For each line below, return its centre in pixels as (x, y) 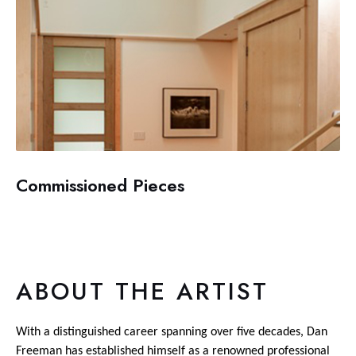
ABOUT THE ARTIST (142, 291)
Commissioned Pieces (100, 185)
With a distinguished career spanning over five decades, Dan (172, 332)
